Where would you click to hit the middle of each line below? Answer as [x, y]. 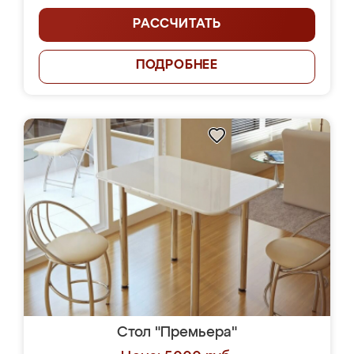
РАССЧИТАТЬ [177, 24]
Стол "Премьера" [177, 333]
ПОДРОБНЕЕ [177, 66]
